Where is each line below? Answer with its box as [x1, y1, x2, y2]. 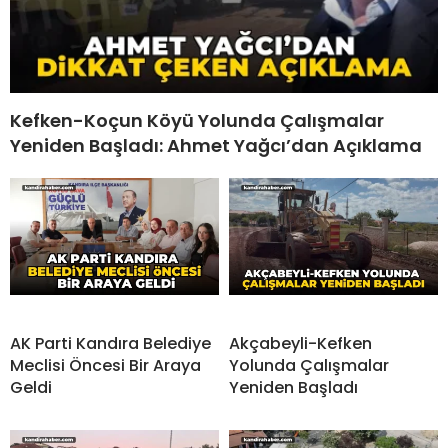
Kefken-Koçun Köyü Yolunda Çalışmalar [10, 107, 384, 133]
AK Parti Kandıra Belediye [10, 331, 211, 355]
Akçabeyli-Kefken [229, 331, 372, 355]
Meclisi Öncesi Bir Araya [10, 353, 201, 377]
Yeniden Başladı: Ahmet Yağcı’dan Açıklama [10, 132, 422, 158]
